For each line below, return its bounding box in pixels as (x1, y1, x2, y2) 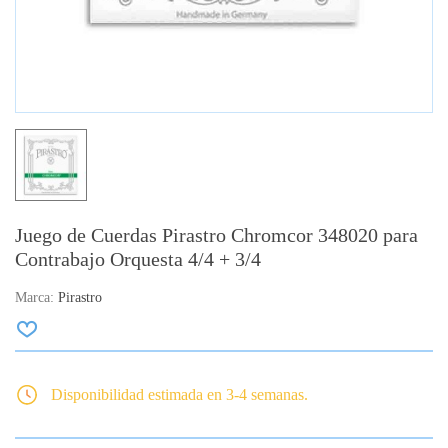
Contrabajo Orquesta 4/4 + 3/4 (15, 248, 261, 271)
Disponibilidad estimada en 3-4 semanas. (51, 386, 308, 404)
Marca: (15, 290, 54, 306)
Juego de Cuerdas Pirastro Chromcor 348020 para (15, 224, 418, 247)
